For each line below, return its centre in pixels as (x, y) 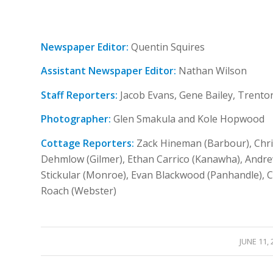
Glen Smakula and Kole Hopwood (188, 119)
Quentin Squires (168, 47)
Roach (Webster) (79, 190)
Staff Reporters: (79, 95)
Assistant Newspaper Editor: (108, 71)
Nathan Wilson (211, 71)
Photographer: (76, 119)
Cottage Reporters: (89, 143)
